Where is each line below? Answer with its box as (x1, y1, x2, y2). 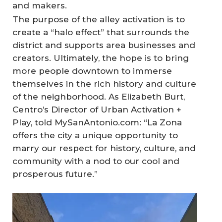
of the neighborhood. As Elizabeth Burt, (12, 92, 185, 102)
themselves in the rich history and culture (12, 79, 196, 89)
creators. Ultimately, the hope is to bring (12, 53, 189, 63)
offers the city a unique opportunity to (12, 130, 178, 141)
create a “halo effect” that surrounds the (12, 27, 189, 38)
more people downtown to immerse (12, 66, 172, 76)
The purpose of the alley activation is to (12, 14, 185, 25)
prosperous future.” (12, 169, 98, 179)
